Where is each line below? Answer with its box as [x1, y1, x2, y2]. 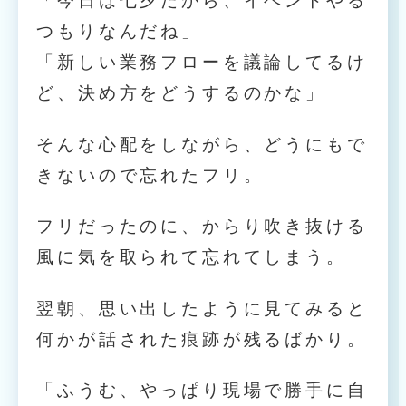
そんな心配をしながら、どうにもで [36, 134, 368, 154]
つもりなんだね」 [36, 22, 202, 42]
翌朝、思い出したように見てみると [36, 298, 368, 318]
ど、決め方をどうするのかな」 [36, 83, 326, 103]
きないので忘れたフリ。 [36, 165, 265, 185]
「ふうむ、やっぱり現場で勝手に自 [36, 380, 368, 400]
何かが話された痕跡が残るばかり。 [36, 329, 368, 349]
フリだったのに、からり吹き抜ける [36, 217, 368, 237]
